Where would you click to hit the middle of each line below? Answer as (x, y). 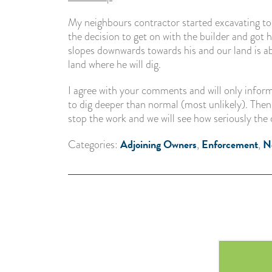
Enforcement (230, 144)
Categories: (94, 144)
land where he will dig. (114, 64)
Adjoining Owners (158, 144)
